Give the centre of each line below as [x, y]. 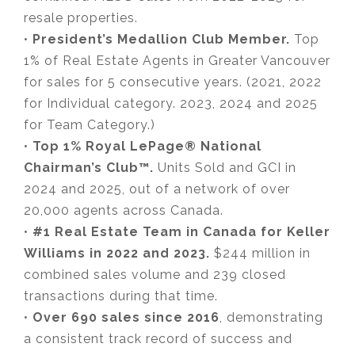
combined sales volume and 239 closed [155, 275]
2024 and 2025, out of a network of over [157, 189]
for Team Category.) [90, 125]
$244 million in [262, 254]
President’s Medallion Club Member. [163, 40]
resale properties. [81, 18]
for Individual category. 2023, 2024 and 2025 [171, 104]
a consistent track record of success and [158, 339]
